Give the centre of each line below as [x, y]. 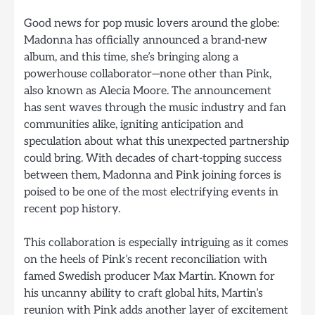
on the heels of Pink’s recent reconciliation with [146, 260]
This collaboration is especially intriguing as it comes [156, 243]
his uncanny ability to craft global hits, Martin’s [143, 294]
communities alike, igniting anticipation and [134, 125]
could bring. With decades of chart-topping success [153, 159]
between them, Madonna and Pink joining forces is [153, 175]
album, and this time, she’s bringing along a [131, 57]
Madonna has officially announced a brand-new [146, 40]
